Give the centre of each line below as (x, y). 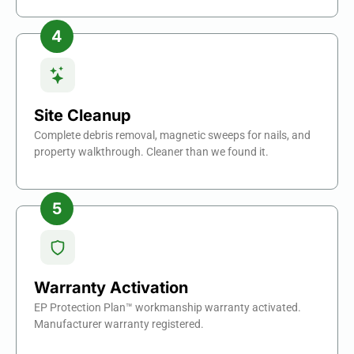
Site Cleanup (83, 115)
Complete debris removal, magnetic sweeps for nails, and (172, 135)
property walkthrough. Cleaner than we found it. (151, 151)
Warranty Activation (111, 288)
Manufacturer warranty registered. (119, 324)
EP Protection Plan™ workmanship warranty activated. (168, 308)
